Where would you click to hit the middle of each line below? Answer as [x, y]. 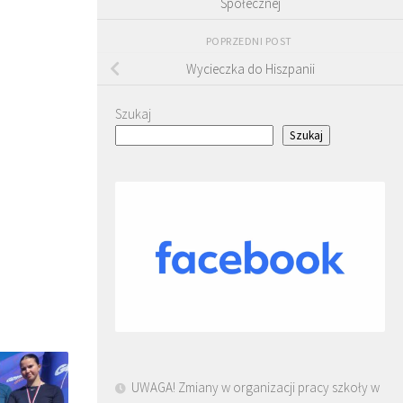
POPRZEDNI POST [250, 41]
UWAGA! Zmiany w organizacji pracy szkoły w [255, 388]
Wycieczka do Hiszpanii [250, 69]
